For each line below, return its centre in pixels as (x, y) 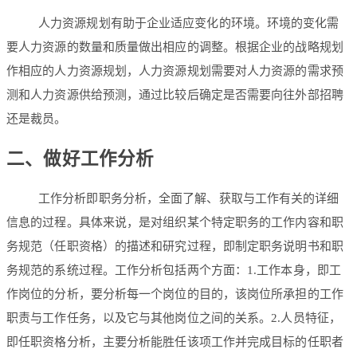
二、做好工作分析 (80, 159)
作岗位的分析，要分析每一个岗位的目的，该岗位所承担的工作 (175, 294)
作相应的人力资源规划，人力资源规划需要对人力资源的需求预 (175, 71)
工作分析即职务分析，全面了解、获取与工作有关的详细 (189, 199)
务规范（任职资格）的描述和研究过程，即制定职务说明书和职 (175, 247)
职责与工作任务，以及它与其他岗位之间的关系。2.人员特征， (174, 318)
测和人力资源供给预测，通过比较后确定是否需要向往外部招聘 (175, 95)
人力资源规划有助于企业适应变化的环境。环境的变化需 (189, 24)
